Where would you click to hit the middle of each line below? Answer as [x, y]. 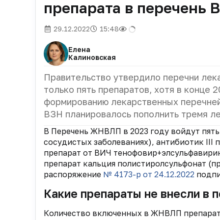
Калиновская [92, 57]
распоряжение [73, 174]
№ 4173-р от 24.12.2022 [149, 174]
